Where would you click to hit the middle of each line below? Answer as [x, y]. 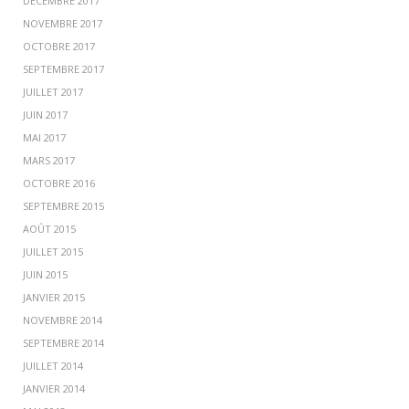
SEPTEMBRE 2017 [63, 68]
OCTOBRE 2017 [59, 46]
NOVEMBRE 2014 [63, 320]
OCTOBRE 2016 [59, 183]
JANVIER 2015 [54, 297]
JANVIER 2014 [54, 388]
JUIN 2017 [45, 114]
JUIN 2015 [45, 274]
